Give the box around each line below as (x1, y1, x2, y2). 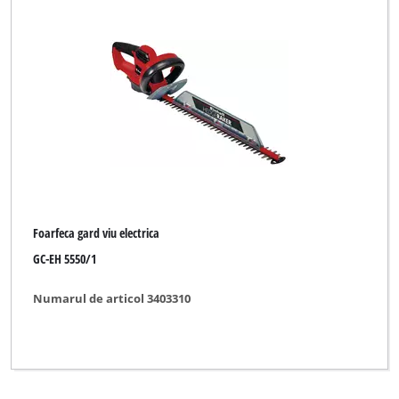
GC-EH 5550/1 (33, 249, 97, 267)
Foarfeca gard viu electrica (33, 224, 160, 242)
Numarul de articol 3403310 (33, 290, 191, 307)
